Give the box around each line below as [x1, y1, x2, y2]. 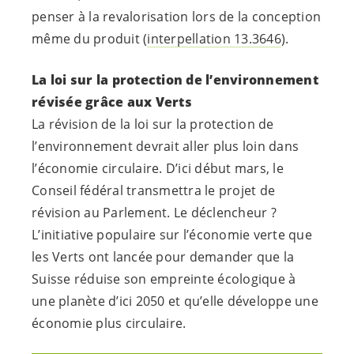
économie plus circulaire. [32, 314, 186, 333]
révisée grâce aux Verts [32, 93, 192, 111]
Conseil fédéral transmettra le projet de [32, 182, 275, 200]
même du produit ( [32, 30, 148, 48]
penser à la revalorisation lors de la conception [32, 8, 321, 26]
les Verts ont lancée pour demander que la [32, 248, 295, 266]
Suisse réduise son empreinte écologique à [32, 270, 296, 288]
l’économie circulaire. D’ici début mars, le [32, 160, 284, 178]
